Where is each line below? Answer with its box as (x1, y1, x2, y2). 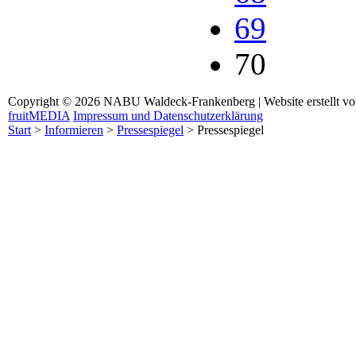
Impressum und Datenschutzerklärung (73, 108, 263, 122)
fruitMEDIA (8, 108, 70, 122)
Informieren (44, 122, 103, 137)
